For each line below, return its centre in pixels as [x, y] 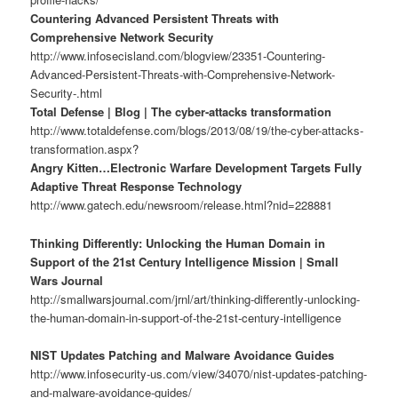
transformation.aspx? [85, 149]
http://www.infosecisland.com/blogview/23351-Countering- [178, 56]
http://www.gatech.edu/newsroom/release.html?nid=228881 [182, 205]
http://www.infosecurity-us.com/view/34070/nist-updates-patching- [199, 373]
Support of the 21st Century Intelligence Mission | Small [185, 261]
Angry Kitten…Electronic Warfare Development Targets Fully [196, 168]
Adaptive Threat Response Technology [136, 187]
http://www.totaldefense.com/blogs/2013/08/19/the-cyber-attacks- [197, 131]
